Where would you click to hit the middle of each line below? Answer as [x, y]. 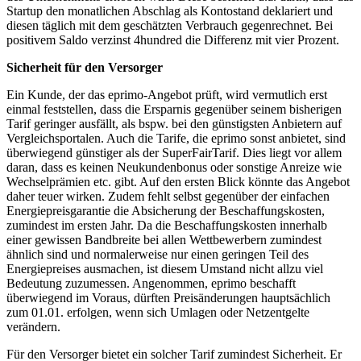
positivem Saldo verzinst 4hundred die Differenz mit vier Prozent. [173, 39]
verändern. [33, 326]
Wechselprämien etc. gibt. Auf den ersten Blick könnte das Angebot [178, 181]
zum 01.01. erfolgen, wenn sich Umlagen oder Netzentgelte [158, 312]
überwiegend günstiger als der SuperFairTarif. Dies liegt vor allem [174, 152]
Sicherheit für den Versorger [85, 67]
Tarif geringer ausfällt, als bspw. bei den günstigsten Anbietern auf [174, 123]
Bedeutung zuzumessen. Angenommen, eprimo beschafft [151, 283]
